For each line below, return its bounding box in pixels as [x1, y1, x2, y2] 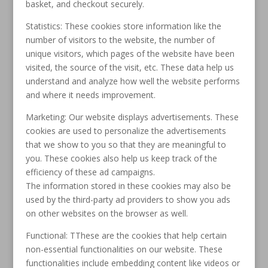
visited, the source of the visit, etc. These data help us [25, 62, 234, 73]
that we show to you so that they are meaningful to [25, 139, 226, 150]
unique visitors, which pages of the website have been [25, 48, 234, 59]
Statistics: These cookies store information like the [25, 20, 221, 32]
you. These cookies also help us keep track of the [25, 153, 217, 164]
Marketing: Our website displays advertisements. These [25, 111, 239, 123]
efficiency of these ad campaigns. [25, 166, 155, 178]
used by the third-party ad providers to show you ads [25, 194, 230, 205]
